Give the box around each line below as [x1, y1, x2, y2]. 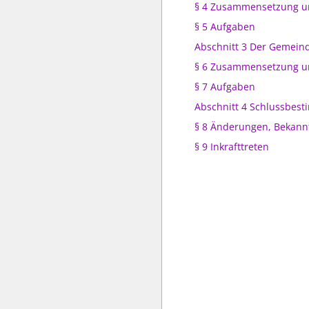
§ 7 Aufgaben [195, 80, 255, 93]
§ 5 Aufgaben [195, 20, 255, 33]
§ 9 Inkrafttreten [195, 140, 269, 153]
